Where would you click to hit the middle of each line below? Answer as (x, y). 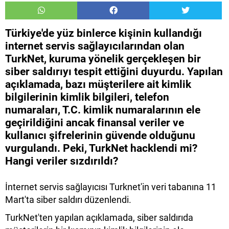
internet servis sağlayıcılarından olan (95, 46)
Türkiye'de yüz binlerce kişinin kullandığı (104, 33)
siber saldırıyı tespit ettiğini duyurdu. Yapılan (114, 72)
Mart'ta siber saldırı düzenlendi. (68, 200)
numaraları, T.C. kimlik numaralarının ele (103, 110)
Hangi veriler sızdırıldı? (62, 161)
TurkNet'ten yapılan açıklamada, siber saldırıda (99, 218)
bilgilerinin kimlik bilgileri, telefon (87, 97)
